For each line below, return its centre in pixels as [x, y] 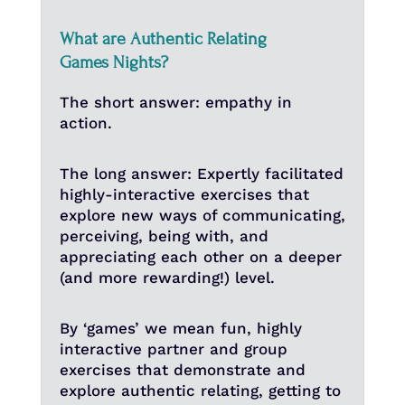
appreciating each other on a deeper [200, 257]
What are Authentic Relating [163, 39]
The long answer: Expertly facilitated [201, 174]
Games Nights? [113, 62]
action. [85, 123]
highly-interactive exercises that [184, 195]
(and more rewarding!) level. [167, 278]
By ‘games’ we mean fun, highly [180, 329]
